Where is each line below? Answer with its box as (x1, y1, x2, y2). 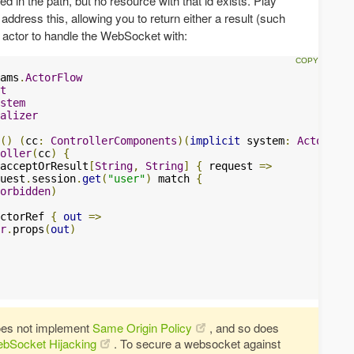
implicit (190, 134, 240, 147)
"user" (107, 171, 145, 185)
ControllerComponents (51, 134, 177, 147)
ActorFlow (25, 70, 82, 84)
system (240, 134, 284, 147)
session (32, 171, 76, 185)
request (202, 159, 259, 172)
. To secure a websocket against (114, 334, 281, 352)
